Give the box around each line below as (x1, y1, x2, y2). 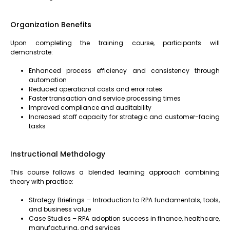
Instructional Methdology (10, 149, 105, 159)
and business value (29, 205, 91, 214)
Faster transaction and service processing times (29, 94, 181, 103)
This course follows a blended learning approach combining (10, 168, 220, 177)
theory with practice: (10, 177, 73, 186)
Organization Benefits (10, 20, 91, 30)
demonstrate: (10, 48, 53, 56)
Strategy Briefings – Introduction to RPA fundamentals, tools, (29, 196, 220, 204)
